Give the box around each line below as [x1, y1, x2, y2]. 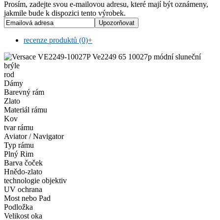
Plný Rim [4, 149, 33, 158]
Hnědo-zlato [4, 167, 42, 176]
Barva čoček [4, 158, 43, 167]
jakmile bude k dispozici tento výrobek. [4, 8, 126, 17]
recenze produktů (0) [24, 35, 88, 44]
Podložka [4, 202, 33, 211]
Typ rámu [4, 140, 34, 149]
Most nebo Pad [4, 193, 51, 202]
